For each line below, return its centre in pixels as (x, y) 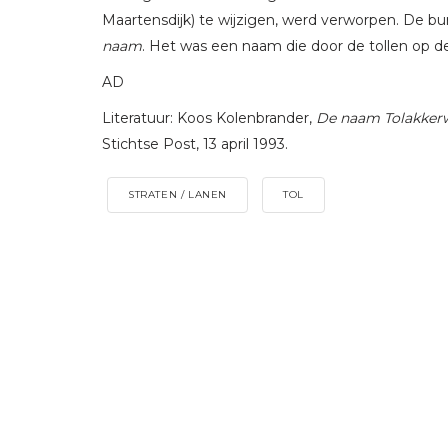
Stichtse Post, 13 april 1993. (195, 143)
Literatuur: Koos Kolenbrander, (209, 117)
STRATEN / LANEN (177, 194)
